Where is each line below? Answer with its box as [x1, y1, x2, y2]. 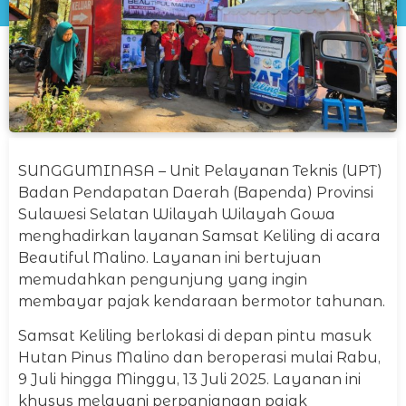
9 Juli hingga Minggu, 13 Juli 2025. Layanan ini [18, 371, 361, 389]
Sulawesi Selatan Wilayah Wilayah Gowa [18, 205, 335, 223]
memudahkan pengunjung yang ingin [18, 270, 307, 288]
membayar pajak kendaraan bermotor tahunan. [18, 292, 385, 310]
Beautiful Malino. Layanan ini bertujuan [18, 248, 321, 266]
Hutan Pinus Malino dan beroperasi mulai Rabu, [18, 349, 381, 367]
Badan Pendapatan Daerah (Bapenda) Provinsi [18, 183, 373, 201]
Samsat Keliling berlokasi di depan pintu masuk [18, 327, 372, 345]
